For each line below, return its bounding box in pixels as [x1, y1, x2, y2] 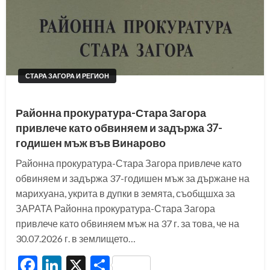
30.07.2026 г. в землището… [16, 233, 136, 244]
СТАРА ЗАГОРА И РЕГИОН [25, 72, 109, 80]
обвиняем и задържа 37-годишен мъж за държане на [16, 172, 250, 184]
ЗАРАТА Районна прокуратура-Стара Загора [16, 202, 215, 214]
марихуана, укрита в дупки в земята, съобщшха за [16, 187, 235, 199]
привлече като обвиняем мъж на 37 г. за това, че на [16, 218, 239, 229]
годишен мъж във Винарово [16, 136, 166, 149]
